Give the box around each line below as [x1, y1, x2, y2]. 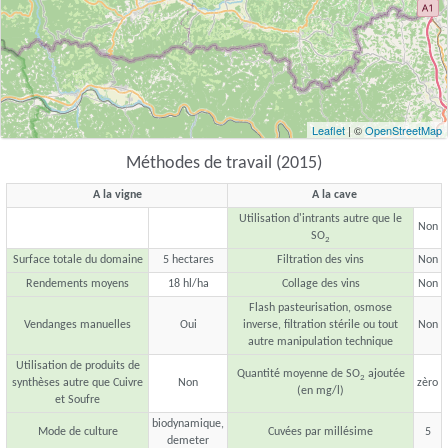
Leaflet [312, 122, 345, 139]
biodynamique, [152, 418, 224, 431]
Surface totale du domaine [12, 254, 143, 267]
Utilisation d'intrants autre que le [239, 213, 402, 226]
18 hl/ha [167, 278, 209, 291]
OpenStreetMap [365, 122, 442, 139]
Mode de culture [37, 426, 118, 439]
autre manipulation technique [248, 336, 393, 349]
